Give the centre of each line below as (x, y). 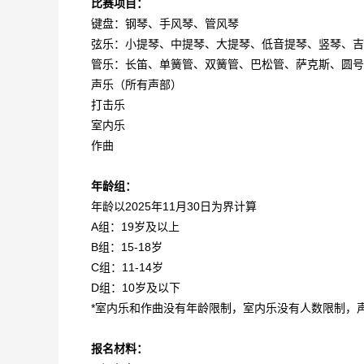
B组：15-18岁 (127, 247)
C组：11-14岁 (127, 267)
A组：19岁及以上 (135, 227)
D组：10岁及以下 (136, 288)
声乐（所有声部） (136, 84)
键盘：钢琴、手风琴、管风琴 (165, 24)
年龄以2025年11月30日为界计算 (174, 206)
